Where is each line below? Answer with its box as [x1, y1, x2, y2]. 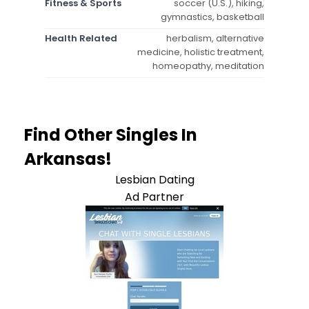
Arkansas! [24, 147, 112, 170]
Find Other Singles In [24, 123, 197, 146]
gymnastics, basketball [161, 10, 264, 23]
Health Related [45, 31, 117, 45]
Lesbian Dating [114, 171, 195, 188]
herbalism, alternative [166, 31, 264, 45]
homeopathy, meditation [152, 59, 264, 72]
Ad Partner [125, 188, 184, 205]
